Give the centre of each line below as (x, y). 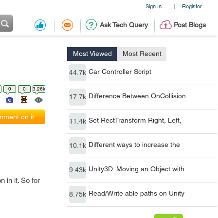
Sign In (153, 6)
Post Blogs (190, 25)
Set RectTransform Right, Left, (135, 120)
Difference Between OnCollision (137, 96)
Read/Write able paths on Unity (136, 193)
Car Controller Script (120, 72)
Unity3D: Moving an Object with (136, 169)
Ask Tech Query (124, 25)
